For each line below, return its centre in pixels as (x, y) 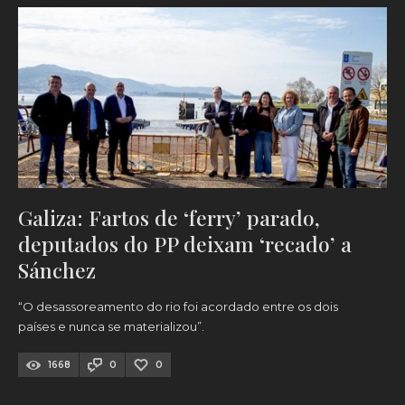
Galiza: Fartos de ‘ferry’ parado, (169, 218)
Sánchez (57, 270)
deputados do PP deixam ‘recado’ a (185, 244)
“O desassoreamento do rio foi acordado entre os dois (178, 307)
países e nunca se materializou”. (111, 327)
